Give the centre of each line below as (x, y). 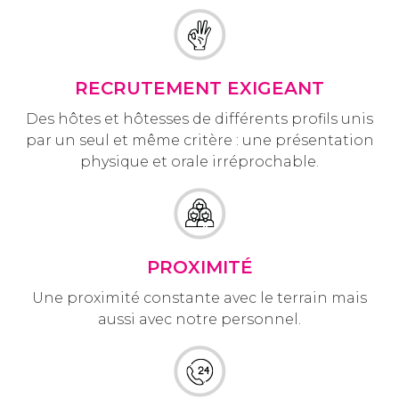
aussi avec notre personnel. (199, 319)
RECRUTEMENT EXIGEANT (199, 88)
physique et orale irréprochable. (199, 161)
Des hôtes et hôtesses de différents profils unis (199, 118)
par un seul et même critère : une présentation (199, 140)
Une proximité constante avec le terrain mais (199, 297)
